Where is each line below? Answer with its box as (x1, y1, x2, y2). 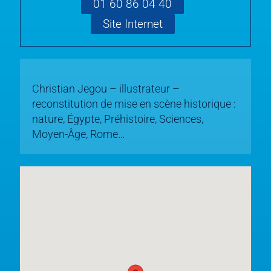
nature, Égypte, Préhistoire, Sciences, (32, 113, 203, 125)
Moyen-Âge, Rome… (32, 128, 125, 140)
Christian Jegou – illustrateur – (32, 82, 180, 95)
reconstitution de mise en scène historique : (32, 97, 236, 110)
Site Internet (102, 16, 163, 31)
